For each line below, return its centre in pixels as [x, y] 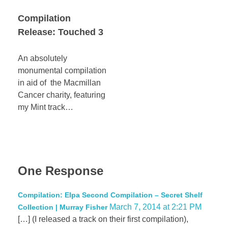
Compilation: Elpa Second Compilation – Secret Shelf [110, 195]
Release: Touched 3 [61, 32]
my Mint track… [46, 107]
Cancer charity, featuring [62, 95]
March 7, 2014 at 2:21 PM [155, 207]
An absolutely [42, 58]
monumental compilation [62, 70]
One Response [61, 170]
